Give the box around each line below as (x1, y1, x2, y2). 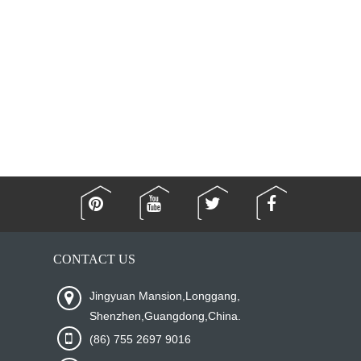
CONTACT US (52, 251, 135, 266)
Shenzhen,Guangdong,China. (89, 309, 241, 322)
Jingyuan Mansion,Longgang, (89, 288, 240, 302)
